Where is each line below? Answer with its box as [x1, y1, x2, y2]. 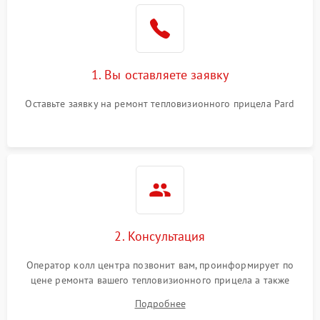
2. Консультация [114, 228, 206, 245]
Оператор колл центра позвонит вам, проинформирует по [26, 259, 294, 272]
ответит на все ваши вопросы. [91, 289, 229, 302]
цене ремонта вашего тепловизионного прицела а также [30, 274, 290, 287]
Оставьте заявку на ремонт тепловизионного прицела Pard [25, 97, 295, 111]
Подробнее [134, 297, 186, 311]
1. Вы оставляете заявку [91, 66, 229, 84]
